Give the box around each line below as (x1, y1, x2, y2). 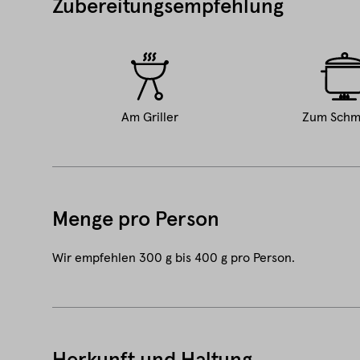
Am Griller (121, 111, 178, 124)
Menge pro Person (51, 210, 219, 231)
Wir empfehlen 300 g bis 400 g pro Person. (51, 252, 295, 264)
